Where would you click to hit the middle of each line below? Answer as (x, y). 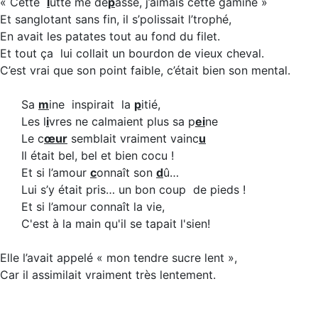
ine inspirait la (92, 104)
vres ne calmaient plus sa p (122, 121)
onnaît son (126, 172)
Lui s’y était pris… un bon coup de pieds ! (133, 190)
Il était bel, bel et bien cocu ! (98, 155)
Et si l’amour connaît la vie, (93, 207)
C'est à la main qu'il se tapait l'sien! (116, 224)
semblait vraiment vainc (133, 138)
